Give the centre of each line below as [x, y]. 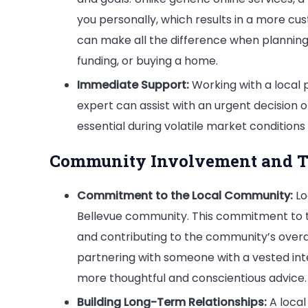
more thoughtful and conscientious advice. [192, 278]
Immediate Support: [133, 85]
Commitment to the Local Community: [185, 195]
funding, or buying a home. [147, 60]
